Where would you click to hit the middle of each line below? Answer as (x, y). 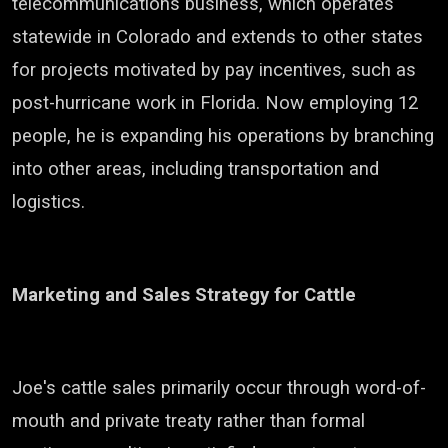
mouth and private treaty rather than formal (188, 421)
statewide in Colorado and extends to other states (217, 37)
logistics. (48, 202)
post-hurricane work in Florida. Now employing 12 (215, 103)
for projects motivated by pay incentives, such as (214, 70)
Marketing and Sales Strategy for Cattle (184, 295)
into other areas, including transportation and (195, 169)
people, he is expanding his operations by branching (223, 136)
